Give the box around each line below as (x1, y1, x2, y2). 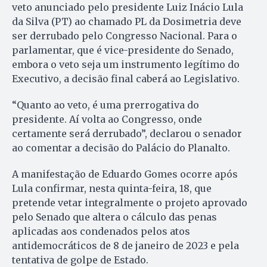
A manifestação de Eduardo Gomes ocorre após (12, 168, 238, 181)
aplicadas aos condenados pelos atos (12, 225, 190, 238)
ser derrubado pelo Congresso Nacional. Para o (12, 30, 237, 42)
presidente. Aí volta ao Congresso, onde (12, 113, 202, 126)
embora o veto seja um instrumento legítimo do (12, 58, 240, 71)
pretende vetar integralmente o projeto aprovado (12, 197, 247, 209)
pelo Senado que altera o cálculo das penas (12, 211, 217, 223)
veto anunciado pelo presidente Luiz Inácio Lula (12, 1, 243, 14)
